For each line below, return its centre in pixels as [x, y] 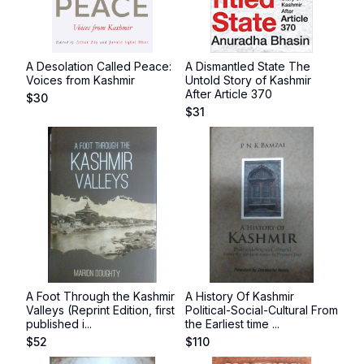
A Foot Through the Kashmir [100, 296]
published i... [59, 324]
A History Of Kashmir [240, 296]
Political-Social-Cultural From [262, 310]
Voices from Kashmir [80, 80]
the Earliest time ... [232, 324]
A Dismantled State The [248, 66]
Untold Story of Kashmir [248, 80]
